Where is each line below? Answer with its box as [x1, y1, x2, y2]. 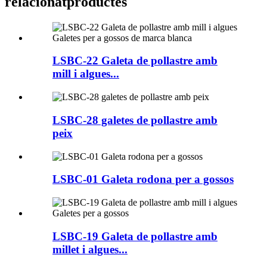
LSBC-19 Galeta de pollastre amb [52, 229, 218, 243]
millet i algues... [52, 243, 128, 256]
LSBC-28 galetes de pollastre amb [52, 113, 218, 126]
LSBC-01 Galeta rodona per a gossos [52, 173, 234, 186]
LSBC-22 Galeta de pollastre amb [52, 54, 218, 67]
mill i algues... [52, 67, 119, 80]
